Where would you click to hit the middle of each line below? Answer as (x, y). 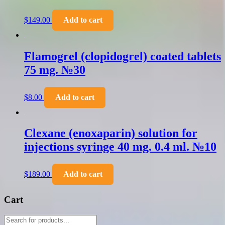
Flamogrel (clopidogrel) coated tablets (123, 56)
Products (17, 218)
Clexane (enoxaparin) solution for (111, 133)
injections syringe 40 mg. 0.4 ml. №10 (120, 147)
